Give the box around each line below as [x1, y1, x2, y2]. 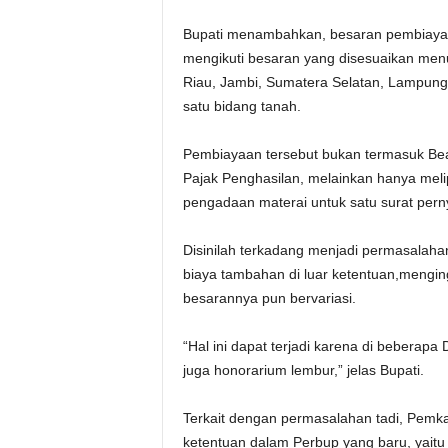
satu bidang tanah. [182, 98, 301, 114]
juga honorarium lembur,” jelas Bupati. [182, 362, 424, 378]
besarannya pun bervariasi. [182, 290, 356, 306]
